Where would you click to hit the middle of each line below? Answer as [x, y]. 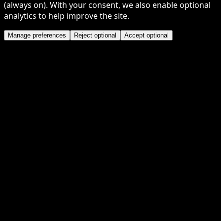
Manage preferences [37, 36]
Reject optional [95, 36]
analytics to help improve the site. [67, 16]
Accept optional [147, 36]
